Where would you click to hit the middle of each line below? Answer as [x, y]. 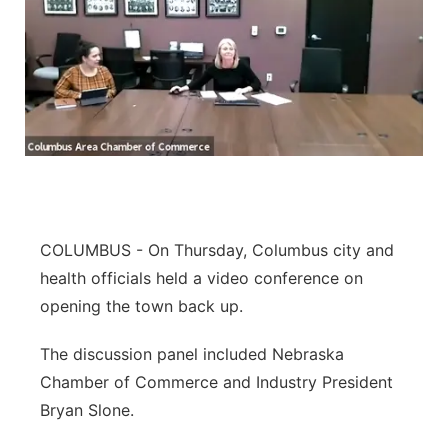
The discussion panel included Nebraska [192, 354]
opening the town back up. [141, 306]
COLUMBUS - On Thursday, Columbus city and [217, 250]
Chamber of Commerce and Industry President [216, 382]
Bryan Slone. [87, 410]
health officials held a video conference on [201, 278]
